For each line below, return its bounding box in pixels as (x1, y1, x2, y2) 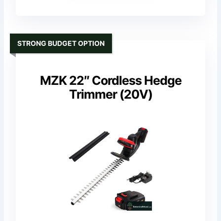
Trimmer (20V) (69, 87, 152, 102)
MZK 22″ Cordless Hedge (39, 73, 182, 88)
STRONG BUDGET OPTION (17, 38, 105, 47)
